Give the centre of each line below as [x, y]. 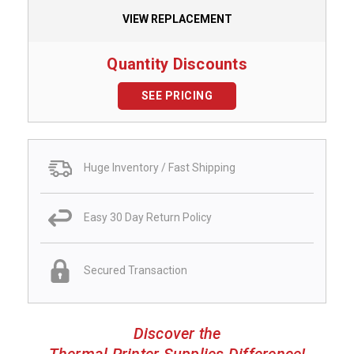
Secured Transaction [136, 270]
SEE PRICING [177, 95]
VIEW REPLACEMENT [177, 19]
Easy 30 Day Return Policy [148, 218]
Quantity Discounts [177, 64]
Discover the [177, 333]
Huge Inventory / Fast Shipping [160, 168]
